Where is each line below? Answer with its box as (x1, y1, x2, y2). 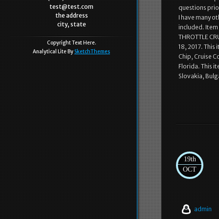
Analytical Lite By (33, 48, 74, 55)
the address (55, 12, 88, 19)
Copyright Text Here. (46, 40, 96, 46)
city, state (57, 21, 86, 28)
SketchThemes (74, 48, 110, 55)
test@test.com (49, 3, 93, 10)
